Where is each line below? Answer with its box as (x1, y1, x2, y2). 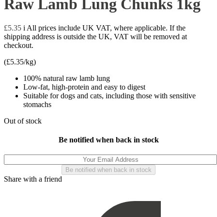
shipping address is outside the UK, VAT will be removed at (4, 32, 187, 41)
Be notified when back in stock (58, 136, 159, 144)
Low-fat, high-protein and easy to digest (23, 82, 145, 91)
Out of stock (4, 116, 42, 125)
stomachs (23, 100, 51, 108)
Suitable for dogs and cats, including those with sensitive (23, 91, 196, 100)
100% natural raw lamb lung (23, 74, 110, 82)
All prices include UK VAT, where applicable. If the (27, 23, 186, 32)
